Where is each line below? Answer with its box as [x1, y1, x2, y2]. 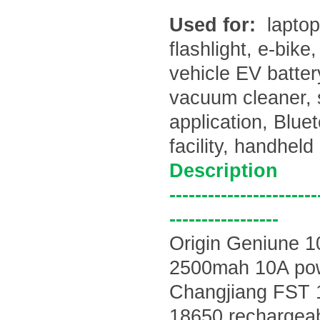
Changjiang [169, 281, 267, 303]
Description [169, 160, 278, 181]
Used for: [169, 14, 261, 36]
